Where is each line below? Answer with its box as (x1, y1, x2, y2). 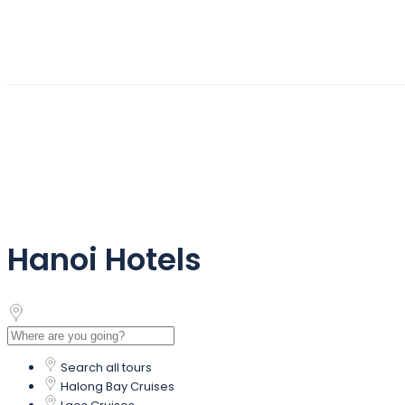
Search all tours (61, 358, 152, 376)
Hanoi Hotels (7, 237, 202, 281)
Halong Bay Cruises (61, 377, 174, 395)
